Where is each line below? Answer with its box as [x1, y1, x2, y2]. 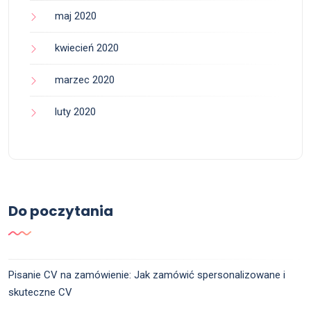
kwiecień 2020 [55, 42, 119, 55]
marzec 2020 [55, 74, 115, 87]
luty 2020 [55, 106, 96, 119]
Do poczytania [8, 201, 113, 221]
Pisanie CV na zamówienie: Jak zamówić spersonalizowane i [8, 269, 285, 282]
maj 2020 [55, 10, 96, 23]
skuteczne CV [8, 286, 72, 299]
